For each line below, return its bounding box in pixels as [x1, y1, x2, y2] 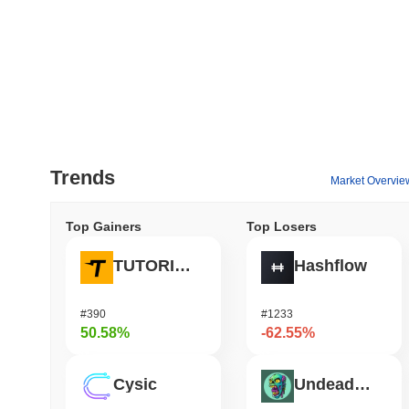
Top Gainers [66, 218, 142, 234]
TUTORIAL [174, 257, 191, 276]
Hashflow [294, 257, 367, 276]
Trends [50, 165, 115, 189]
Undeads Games [354, 375, 371, 394]
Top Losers [246, 218, 317, 234]
